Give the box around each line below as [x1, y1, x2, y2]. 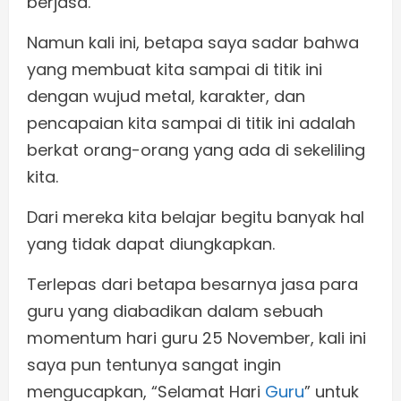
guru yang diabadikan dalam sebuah [27, 300, 323, 323]
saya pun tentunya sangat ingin [27, 354, 281, 377]
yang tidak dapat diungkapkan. [27, 233, 275, 256]
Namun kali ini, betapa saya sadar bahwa [27, 31, 359, 55]
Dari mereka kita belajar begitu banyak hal [27, 206, 364, 229]
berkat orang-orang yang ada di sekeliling [27, 139, 365, 162]
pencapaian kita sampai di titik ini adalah [27, 112, 355, 135]
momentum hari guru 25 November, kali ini [27, 327, 366, 350]
